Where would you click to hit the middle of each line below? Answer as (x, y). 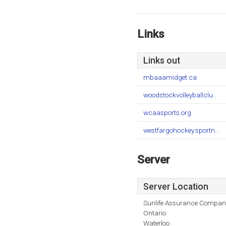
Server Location (176, 187)
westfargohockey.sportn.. (181, 130)
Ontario (155, 213)
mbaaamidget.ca (170, 77)
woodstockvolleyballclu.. (180, 95)
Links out (162, 61)
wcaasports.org (167, 112)
